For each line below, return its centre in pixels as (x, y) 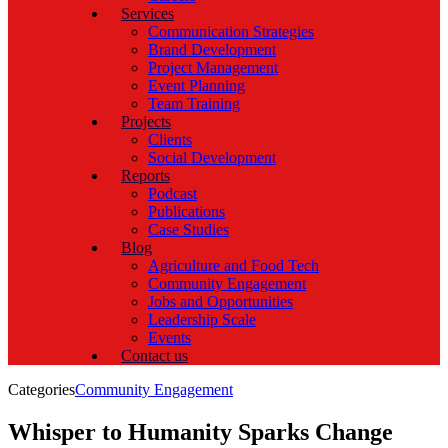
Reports (145, 176)
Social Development (212, 158)
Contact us (154, 356)
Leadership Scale (202, 320)
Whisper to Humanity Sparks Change (200, 432)
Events (169, 338)
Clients (170, 140)
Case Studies (188, 230)
